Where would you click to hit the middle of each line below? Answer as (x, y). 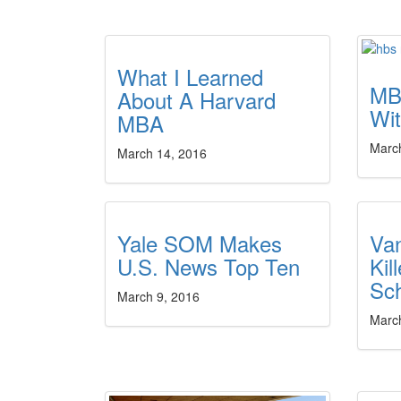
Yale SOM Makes (200, 243)
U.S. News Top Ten (209, 266)
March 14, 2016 (162, 153)
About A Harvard (196, 100)
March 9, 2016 (158, 296)
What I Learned (190, 77)
